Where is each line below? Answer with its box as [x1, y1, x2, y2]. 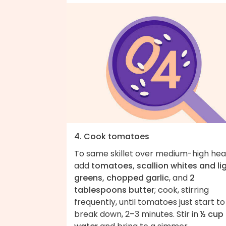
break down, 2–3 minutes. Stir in [74, 208, 200, 220]
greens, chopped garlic [74, 172, 169, 184]
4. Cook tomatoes [74, 131, 149, 143]
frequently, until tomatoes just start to [74, 196, 225, 208]
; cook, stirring [154, 184, 209, 196]
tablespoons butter [74, 184, 154, 196]
